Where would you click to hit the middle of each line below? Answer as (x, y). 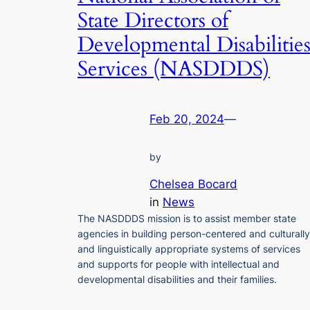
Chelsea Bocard (193, 184)
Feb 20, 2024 (187, 119)
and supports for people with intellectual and (179, 264)
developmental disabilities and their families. (177, 279)
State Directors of (153, 20)
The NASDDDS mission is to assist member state (187, 218)
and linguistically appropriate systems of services (189, 248)
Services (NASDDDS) (174, 69)
